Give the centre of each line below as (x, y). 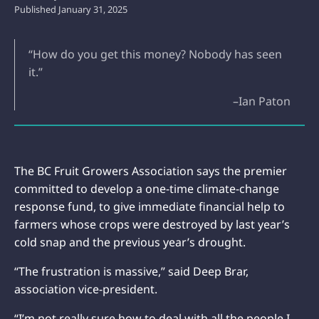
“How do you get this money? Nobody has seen (155, 54)
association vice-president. (86, 289)
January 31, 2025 (93, 9)
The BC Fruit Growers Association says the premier (151, 171)
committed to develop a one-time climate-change (147, 188)
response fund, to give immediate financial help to (150, 206)
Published (36, 9)
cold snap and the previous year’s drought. (130, 242)
